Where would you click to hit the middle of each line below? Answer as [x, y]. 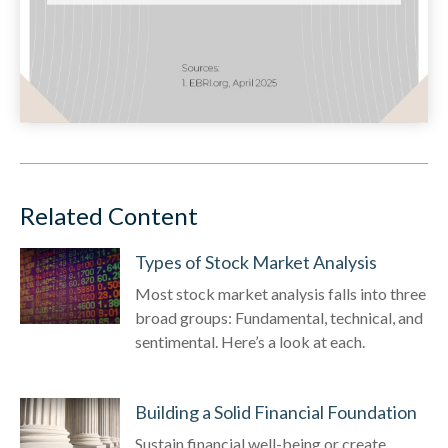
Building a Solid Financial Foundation [276, 411]
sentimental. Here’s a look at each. [250, 341]
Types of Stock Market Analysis [256, 261]
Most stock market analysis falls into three [280, 293]
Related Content [109, 215]
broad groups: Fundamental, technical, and [279, 317]
